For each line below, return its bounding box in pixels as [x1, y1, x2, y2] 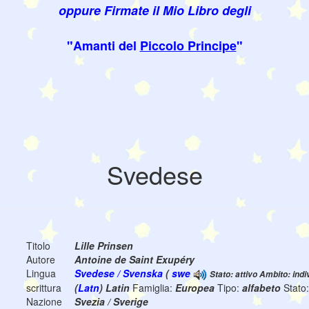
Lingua [26, 266, 56, 281]
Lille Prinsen [74, 239, 133, 253]
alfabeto [242, 281, 283, 295]
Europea [175, 281, 217, 295]
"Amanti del [66, 37, 140, 55]
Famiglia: [132, 281, 175, 295]
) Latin [99, 281, 132, 295]
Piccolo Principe [139, 37, 237, 55]
